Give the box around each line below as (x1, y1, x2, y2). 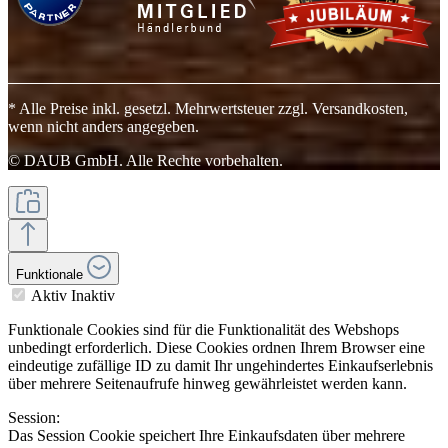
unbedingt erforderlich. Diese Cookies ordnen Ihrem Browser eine (8, 339, 425, 357)
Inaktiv (71, 287, 115, 305)
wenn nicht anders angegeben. (8, 118, 199, 136)
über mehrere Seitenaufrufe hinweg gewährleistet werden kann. (8, 375, 407, 393)
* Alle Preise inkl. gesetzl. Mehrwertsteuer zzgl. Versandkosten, (8, 100, 408, 118)
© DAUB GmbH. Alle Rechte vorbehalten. (8, 152, 283, 170)
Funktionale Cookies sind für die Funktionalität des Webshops (8, 321, 399, 339)
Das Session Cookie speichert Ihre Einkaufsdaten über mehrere (8, 427, 405, 445)
